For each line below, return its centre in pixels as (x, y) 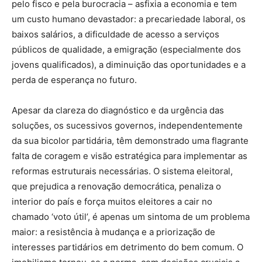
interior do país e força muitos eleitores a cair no (112, 202)
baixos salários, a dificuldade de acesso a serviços (116, 35)
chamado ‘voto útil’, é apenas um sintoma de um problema (131, 217)
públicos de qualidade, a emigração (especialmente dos (126, 50)
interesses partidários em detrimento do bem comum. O (127, 247)
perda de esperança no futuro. (74, 80)
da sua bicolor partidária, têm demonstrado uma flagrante (130, 141)
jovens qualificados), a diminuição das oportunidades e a (129, 65)
